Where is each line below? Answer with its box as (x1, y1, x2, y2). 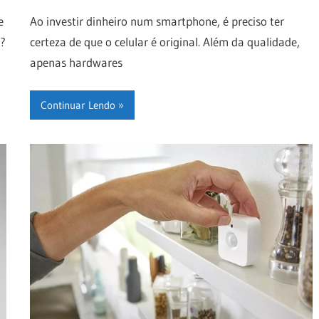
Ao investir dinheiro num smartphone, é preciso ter (29, 13, 284, 28)
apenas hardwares (29, 54, 122, 70)
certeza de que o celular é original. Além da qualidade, (29, 33, 300, 49)
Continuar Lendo (40, 98, 115, 112)
